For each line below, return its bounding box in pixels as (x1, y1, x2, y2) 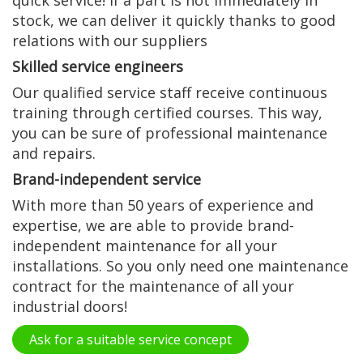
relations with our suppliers (12, 31, 207, 50)
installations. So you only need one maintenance (12, 256, 348, 275)
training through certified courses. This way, (12, 103, 322, 122)
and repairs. (12, 143, 96, 163)
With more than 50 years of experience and (12, 195, 314, 215)
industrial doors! (12, 297, 127, 316)
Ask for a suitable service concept (29, 331, 232, 348)
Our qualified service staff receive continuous (12, 83, 327, 102)
